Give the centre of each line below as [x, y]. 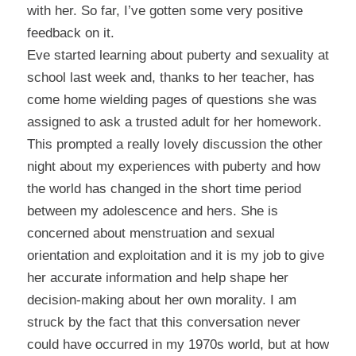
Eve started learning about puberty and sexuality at [178, 55]
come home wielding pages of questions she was [172, 99]
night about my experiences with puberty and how [173, 166]
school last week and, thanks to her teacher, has [170, 77]
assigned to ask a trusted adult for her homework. [174, 122]
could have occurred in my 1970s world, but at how [178, 344]
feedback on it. [70, 33]
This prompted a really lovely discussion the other [174, 144]
